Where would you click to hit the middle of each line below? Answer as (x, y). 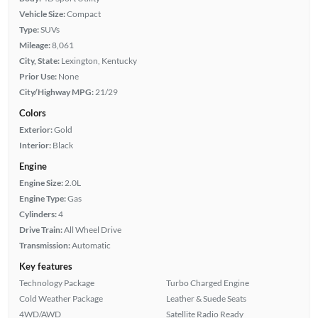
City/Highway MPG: (56, 92)
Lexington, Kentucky (99, 60)
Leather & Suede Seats (206, 298)
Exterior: (35, 129)
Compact (83, 13)
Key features (45, 266)
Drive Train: (40, 229)
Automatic (91, 245)
